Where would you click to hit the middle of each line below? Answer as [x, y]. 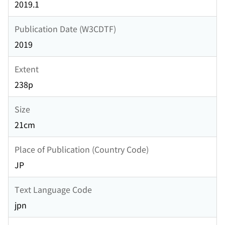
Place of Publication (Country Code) [82, 149]
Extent [27, 69]
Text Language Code [53, 189]
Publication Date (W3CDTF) [65, 28]
